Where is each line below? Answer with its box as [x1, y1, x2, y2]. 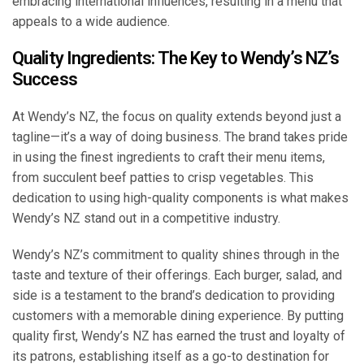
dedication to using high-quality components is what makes [12, 190, 349, 206]
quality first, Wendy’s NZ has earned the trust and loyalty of [12, 328, 345, 344]
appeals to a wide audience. [12, 14, 170, 30]
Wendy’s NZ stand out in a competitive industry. [12, 210, 280, 227]
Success [12, 69, 77, 90]
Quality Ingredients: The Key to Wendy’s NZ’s [12, 48, 340, 69]
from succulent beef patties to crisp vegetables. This [12, 170, 314, 186]
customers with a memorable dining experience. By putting [12, 308, 344, 324]
